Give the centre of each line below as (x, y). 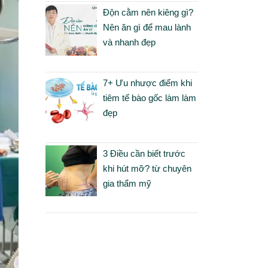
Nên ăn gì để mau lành (147, 28)
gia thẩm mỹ (127, 183)
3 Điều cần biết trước (144, 153)
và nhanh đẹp (129, 42)
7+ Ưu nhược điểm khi (147, 83)
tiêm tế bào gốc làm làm (149, 98)
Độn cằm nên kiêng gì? (148, 13)
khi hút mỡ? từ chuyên (147, 168)
